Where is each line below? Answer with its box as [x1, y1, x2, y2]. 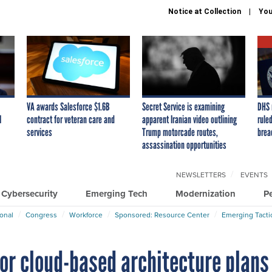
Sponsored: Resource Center [115, 209, 209, 220]
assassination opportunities [142, 138, 226, 152]
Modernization [175, 186, 236, 200]
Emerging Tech [86, 186, 148, 200]
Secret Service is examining [142, 100, 225, 114]
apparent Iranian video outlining [142, 112, 237, 126]
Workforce [69, 209, 103, 220]
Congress [25, 209, 57, 220]
